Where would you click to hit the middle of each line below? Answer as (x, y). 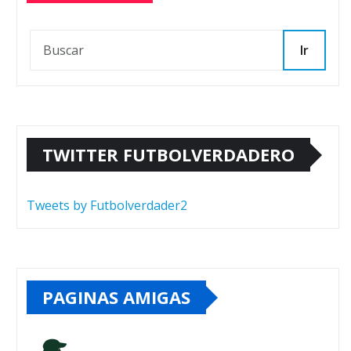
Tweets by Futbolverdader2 (107, 205)
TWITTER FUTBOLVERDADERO (168, 154)
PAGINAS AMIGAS (116, 297)
